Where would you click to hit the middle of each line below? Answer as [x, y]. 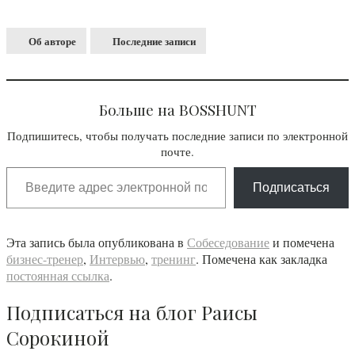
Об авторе [52, 41]
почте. [177, 152]
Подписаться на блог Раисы [132, 312]
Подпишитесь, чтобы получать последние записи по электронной [177, 136]
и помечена [302, 242]
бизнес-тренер [45, 259]
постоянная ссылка [58, 276]
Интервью [117, 259]
